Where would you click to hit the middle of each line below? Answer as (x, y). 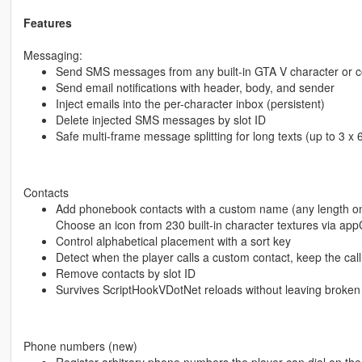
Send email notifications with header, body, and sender (195, 88)
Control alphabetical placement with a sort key (173, 241)
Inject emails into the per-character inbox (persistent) (190, 104)
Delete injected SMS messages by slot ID (160, 120)
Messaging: (53, 55)
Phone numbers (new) (80, 346)
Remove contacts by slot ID (125, 274)
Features (47, 23)
